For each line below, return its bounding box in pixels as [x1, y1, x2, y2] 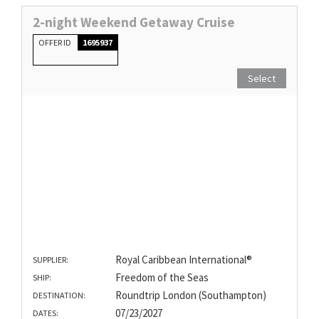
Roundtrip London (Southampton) [115, 288, 266, 302]
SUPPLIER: [33, 253, 68, 265]
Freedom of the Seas [115, 270, 209, 284]
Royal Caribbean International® [115, 252, 252, 266]
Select [248, 72, 276, 85]
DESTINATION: [33, 289, 85, 300]
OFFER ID [38, 37, 73, 48]
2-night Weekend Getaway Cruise [33, 14, 235, 31]
